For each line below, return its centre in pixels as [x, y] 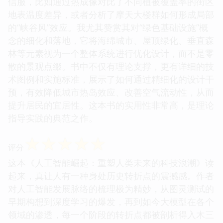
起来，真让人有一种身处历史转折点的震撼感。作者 [111, 175]
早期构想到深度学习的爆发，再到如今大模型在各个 [111, 201]
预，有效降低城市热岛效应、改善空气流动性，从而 [111, 92]
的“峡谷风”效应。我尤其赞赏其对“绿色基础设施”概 [108, 27]
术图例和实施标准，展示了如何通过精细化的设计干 [111, 79]
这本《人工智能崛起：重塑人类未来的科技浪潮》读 [111, 163]
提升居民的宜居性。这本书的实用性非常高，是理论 [111, 105]
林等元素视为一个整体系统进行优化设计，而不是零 [111, 53]
